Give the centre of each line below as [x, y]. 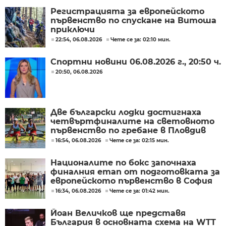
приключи [73, 30]
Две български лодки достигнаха [126, 112]
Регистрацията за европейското [127, 12]
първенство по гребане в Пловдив [128, 131]
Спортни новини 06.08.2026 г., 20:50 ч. [136, 62]
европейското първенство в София [131, 181]
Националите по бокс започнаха [123, 163]
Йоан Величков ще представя [118, 213]
